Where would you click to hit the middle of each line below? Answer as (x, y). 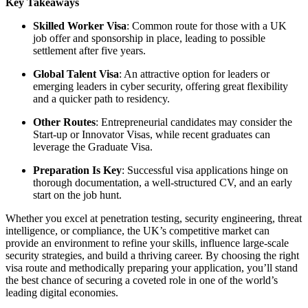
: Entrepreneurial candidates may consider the (194, 122)
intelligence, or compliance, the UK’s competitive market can (137, 230)
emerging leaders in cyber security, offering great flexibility (161, 86)
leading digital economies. (62, 292)
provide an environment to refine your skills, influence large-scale (147, 243)
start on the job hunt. (77, 195)
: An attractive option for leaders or (194, 74)
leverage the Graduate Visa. (93, 146)
